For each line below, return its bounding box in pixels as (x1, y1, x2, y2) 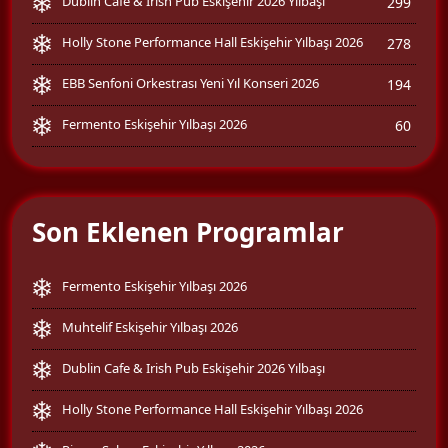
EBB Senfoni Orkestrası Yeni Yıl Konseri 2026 (62, 73, 319, 92)
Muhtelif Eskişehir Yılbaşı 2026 (62, 317, 238, 336)
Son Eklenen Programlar (32, 213, 344, 250)
